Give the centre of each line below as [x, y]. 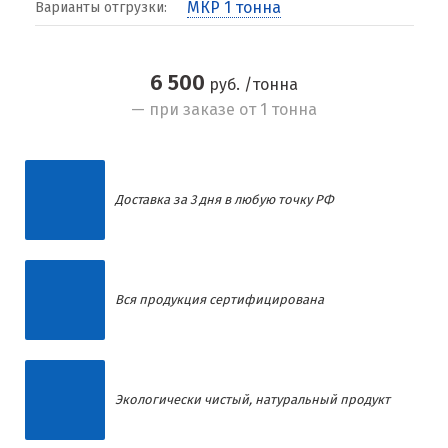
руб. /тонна [251, 84]
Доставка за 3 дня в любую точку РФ [224, 199]
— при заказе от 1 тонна [224, 109]
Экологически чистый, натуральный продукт [252, 399]
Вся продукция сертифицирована [219, 299]
